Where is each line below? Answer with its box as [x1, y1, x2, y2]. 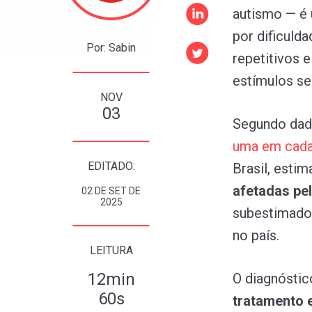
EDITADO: [87, 159, 135, 173]
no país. [233, 226, 279, 244]
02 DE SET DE [81, 185, 141, 196]
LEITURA [89, 243, 133, 257]
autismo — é [233, 5, 307, 22]
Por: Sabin [86, 40, 136, 54]
